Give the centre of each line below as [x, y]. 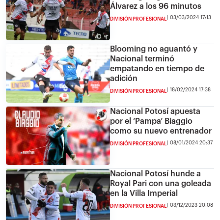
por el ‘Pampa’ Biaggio [151, 121]
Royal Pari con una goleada [161, 184]
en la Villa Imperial [144, 194]
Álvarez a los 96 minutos [156, 6]
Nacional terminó [142, 59]
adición [124, 78]
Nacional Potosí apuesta [155, 111]
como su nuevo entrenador [161, 131]
